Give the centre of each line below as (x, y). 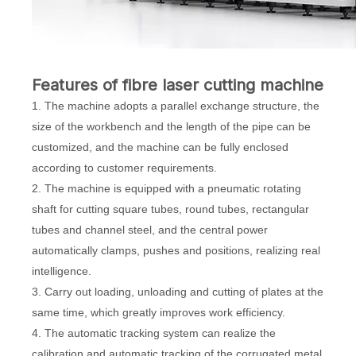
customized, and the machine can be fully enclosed (160, 147)
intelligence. (62, 271)
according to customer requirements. (124, 168)
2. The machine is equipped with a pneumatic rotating (166, 189)
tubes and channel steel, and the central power (150, 230)
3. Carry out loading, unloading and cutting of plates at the (178, 292)
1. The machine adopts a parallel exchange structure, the (176, 106)
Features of (77, 85)
